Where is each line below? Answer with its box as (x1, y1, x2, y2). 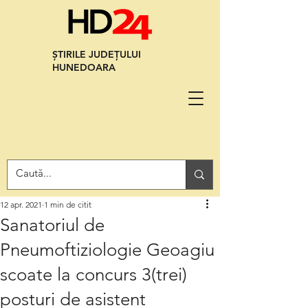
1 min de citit (44, 199, 91, 210)
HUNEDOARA (52, 61, 115, 74)
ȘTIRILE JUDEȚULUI (52, 48, 141, 60)
